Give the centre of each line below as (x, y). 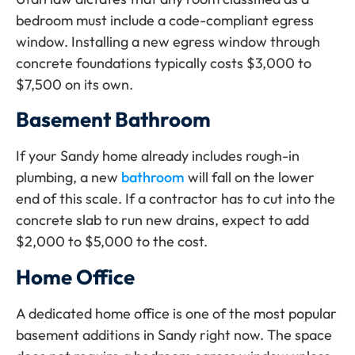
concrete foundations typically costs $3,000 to (164, 63)
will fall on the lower (250, 177)
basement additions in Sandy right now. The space (174, 334)
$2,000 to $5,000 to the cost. (112, 242)
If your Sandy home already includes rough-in (158, 156)
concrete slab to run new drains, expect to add (162, 220)
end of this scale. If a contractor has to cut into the (176, 199)
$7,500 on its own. (74, 84)
